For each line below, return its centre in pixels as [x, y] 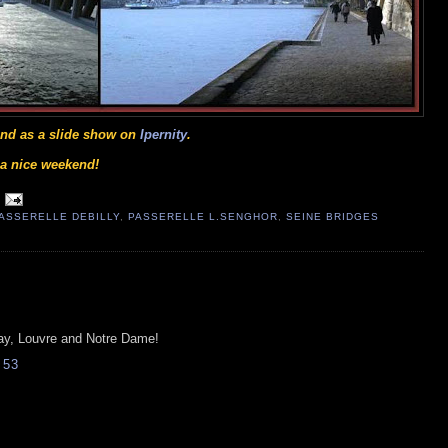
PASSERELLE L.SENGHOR [203, 217]
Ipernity [163, 134]
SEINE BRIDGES [333, 217]
